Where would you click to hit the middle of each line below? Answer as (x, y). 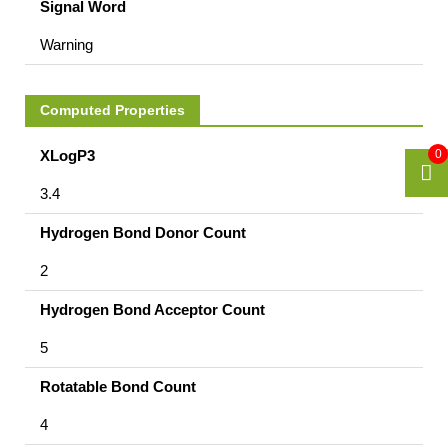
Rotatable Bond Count (118, 386)
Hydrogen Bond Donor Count (143, 232)
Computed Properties (112, 109)
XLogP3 (67, 155)
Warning (66, 44)
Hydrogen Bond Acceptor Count (152, 309)
